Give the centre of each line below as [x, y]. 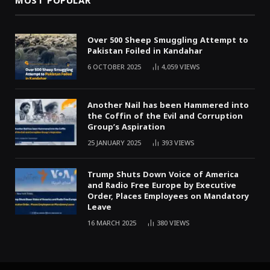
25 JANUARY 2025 [114, 143]
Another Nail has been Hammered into [168, 105]
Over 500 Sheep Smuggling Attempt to [168, 40]
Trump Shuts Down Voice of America [163, 175]
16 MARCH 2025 [112, 224]
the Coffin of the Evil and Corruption [165, 116]
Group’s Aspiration [126, 127]
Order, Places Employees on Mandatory [168, 196]
